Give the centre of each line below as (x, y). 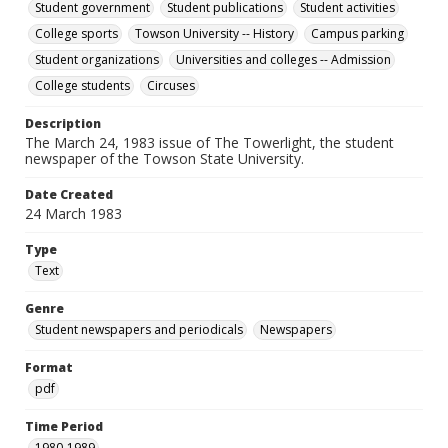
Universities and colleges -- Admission (283, 59)
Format (49, 367)
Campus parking (357, 33)
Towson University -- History (214, 33)
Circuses (171, 85)
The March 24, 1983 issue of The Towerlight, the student (209, 142)
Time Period (64, 426)
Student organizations (97, 59)
